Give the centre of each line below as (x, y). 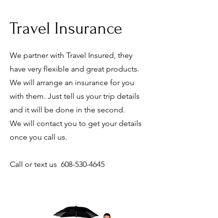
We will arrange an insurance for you (72, 82)
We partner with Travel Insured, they (71, 55)
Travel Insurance (66, 28)
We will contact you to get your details (76, 123)
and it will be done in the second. (68, 109)
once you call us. (38, 137)
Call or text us (35, 164)
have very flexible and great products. (74, 69)
